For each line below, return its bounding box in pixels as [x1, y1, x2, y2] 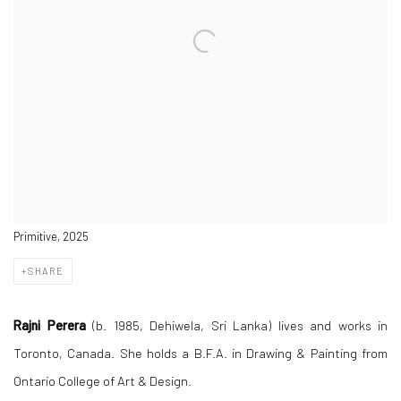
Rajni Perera [13, 317, 92, 334]
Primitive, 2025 [13, 229, 89, 244]
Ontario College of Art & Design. [13, 372, 192, 389]
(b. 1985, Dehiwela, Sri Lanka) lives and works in [92, 317, 388, 334]
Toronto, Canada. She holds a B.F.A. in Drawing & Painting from [13, 345, 388, 362]
